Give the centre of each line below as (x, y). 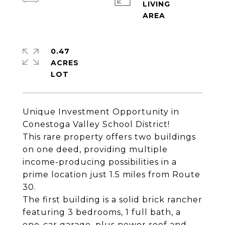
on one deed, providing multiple (95, 149)
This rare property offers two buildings (109, 137)
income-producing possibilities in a (100, 162)
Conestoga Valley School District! (96, 124)
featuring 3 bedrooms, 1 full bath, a (102, 212)
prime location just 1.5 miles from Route (111, 175)
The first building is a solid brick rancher (113, 200)
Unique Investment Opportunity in (101, 112)
